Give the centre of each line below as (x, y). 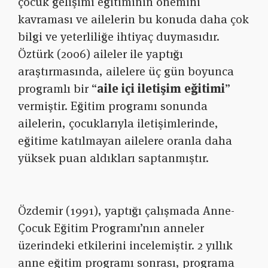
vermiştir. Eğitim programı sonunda (113, 106)
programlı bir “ (57, 89)
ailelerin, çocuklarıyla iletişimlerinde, (118, 124)
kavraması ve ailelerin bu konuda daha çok (133, 19)
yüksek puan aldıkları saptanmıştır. (113, 158)
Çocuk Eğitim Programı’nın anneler (111, 228)
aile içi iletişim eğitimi (161, 89)
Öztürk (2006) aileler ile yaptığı (100, 54)
